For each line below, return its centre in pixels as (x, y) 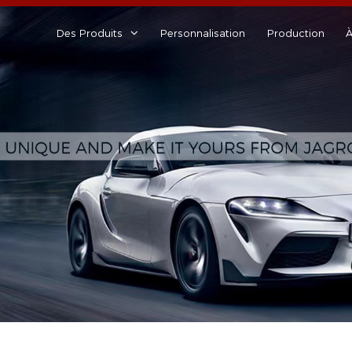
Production (295, 33)
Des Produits (89, 33)
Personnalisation (202, 33)
